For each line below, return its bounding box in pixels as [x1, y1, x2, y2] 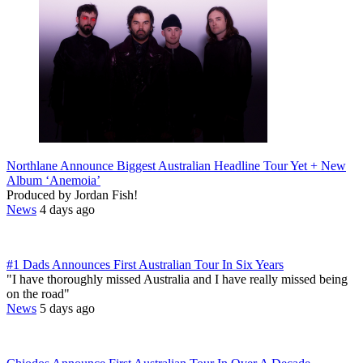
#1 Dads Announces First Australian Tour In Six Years [6, 258, 284, 272]
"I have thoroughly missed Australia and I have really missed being [6, 272, 348, 287]
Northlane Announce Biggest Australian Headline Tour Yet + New [6, 159, 346, 173]
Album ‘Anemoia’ [6, 173, 100, 188]
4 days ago [40, 203, 95, 217]
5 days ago [40, 301, 95, 316]
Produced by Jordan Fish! [6, 188, 138, 203]
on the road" [6, 287, 70, 301]
